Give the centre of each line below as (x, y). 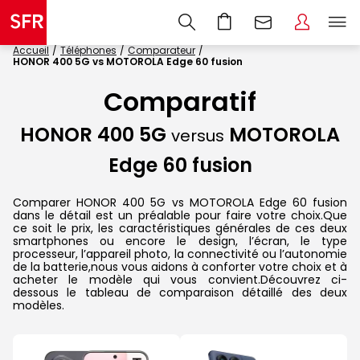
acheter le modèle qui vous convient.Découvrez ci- (180, 279)
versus (198, 136)
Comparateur (162, 50)
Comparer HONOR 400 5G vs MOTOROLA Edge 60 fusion (180, 202)
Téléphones (88, 50)
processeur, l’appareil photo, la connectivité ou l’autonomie (180, 254)
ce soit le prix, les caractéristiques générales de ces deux (180, 228)
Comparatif (180, 102)
